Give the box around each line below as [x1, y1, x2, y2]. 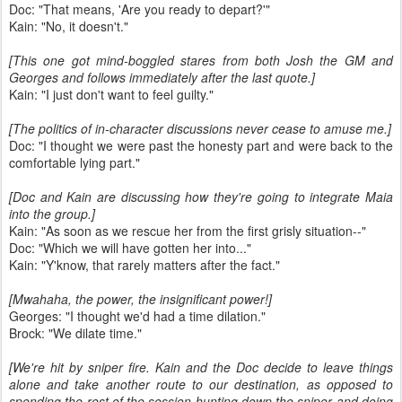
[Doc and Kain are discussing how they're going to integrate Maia [9, 188, 393, 205]
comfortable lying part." [9, 153, 140, 171]
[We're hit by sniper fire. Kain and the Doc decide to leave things [9, 358, 393, 376]
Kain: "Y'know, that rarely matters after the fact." [9, 256, 280, 274]
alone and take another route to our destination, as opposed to [9, 375, 393, 393]
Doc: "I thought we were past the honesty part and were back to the [9, 136, 393, 154]
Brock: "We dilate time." [9, 324, 142, 342]
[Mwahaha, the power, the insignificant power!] [9, 290, 272, 308]
